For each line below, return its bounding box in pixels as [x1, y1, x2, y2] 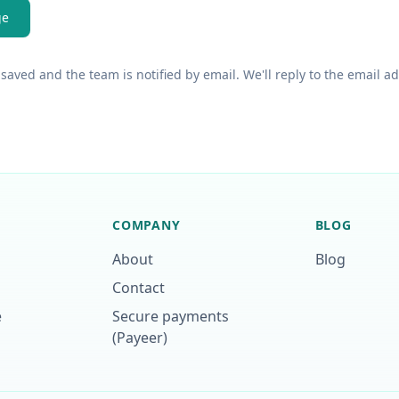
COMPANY [112, 216, 181, 233]
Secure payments [112, 306, 230, 326]
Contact [112, 278, 166, 297]
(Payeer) [112, 328, 168, 347]
